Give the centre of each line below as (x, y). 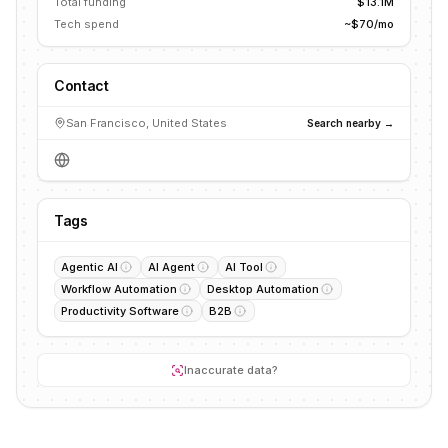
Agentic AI (89, 267)
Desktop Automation (263, 289)
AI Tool (244, 267)
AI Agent (171, 267)
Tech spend (86, 24)
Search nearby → (350, 122)
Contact (81, 85)
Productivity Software (120, 311)
